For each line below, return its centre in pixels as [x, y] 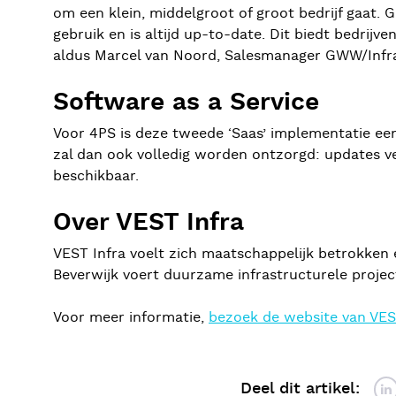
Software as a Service [186, 103]
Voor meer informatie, [131, 318]
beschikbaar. [96, 176]
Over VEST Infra [148, 223]
